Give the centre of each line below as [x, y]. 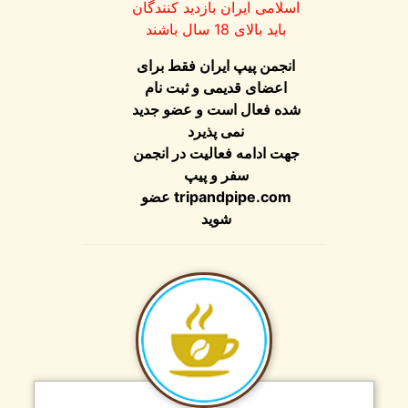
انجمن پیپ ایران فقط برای [244, 66]
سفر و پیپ [243, 175]
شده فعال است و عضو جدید [243, 109]
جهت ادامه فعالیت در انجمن [243, 153]
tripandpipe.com [260, 197]
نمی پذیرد [244, 131]
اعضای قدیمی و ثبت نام [244, 87]
